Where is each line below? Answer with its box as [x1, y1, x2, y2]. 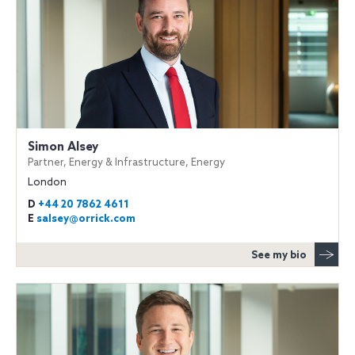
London [28, 177, 67, 189]
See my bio [251, 250, 307, 261]
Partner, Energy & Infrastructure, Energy [28, 157, 225, 169]
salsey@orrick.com [36, 213, 136, 225]
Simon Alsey [28, 140, 98, 155]
